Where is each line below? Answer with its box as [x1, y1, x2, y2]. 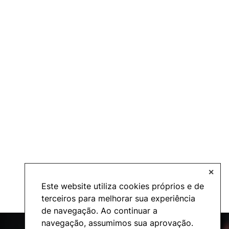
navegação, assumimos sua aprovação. [41, 217, 193, 228]
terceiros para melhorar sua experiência [41, 193, 195, 203]
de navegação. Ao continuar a [41, 205, 157, 216]
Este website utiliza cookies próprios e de [41, 180, 204, 191]
